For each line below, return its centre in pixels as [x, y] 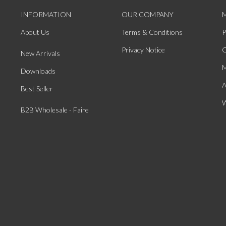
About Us [35, 32]
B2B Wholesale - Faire [55, 110]
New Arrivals [41, 53]
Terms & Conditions [152, 32]
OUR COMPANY [147, 15]
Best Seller [37, 89]
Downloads [38, 71]
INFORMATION [46, 15]
